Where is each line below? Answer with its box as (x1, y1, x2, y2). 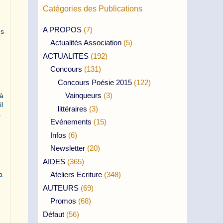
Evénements (50, 117, 92, 126)
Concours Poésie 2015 (58, 78, 132, 87)
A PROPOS (43, 25, 82, 34)
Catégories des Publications (43, 4, 142, 13)
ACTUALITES (43, 51, 89, 60)
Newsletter (50, 144, 85, 152)
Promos (50, 197, 76, 205)
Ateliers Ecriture (50, 170, 102, 179)
